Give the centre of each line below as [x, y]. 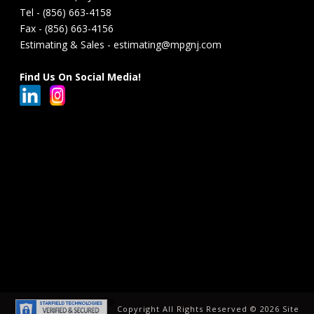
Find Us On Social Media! [81, 76]
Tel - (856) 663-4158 [66, 12]
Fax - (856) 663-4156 [67, 28]
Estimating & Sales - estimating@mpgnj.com [121, 44]
